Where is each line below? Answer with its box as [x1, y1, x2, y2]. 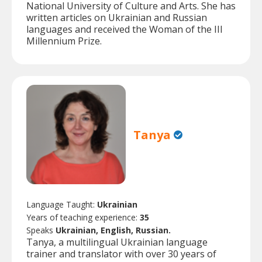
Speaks [26, 225, 56, 236]
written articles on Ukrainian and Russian [26, 11, 207, 25]
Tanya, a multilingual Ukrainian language [26, 236, 208, 249]
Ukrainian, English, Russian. [56, 225, 171, 236]
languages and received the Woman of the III [26, 23, 223, 36]
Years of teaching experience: [26, 212, 140, 223]
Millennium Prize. [26, 35, 102, 48]
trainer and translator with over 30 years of [26, 247, 216, 261]
